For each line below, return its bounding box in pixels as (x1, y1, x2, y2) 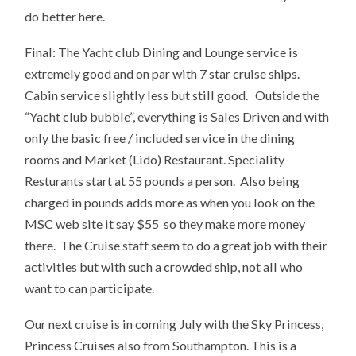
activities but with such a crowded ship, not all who (25, 258, 304, 274)
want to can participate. (25, 280, 155, 296)
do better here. (25, 9, 106, 25)
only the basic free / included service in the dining (25, 130, 296, 145)
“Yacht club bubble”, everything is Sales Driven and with (25, 108, 330, 124)
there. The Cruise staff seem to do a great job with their (25, 237, 328, 253)
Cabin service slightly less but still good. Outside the (25, 87, 320, 103)
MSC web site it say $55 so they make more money (25, 215, 306, 231)
